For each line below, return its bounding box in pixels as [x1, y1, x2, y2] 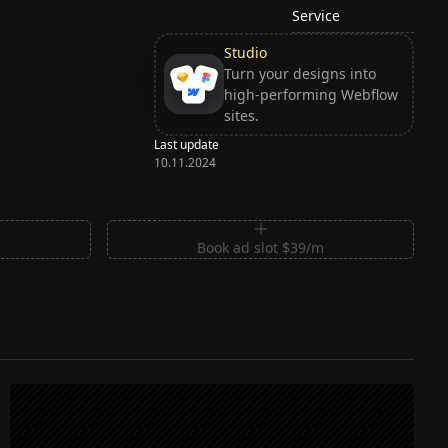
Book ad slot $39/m [197, 237, 325, 257]
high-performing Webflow [223, 85, 398, 105]
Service [292, 5, 341, 25]
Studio [223, 43, 267, 63]
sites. [223, 106, 259, 126]
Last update [154, 135, 220, 153]
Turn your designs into [223, 64, 376, 84]
